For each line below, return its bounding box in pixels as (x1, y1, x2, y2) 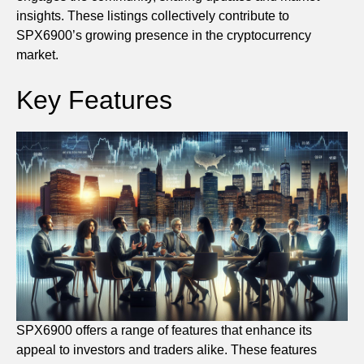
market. (16, 47, 58, 62)
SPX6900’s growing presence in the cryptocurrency (16, 28, 311, 42)
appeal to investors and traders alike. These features (16, 343, 317, 357)
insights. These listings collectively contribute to (16, 8, 289, 23)
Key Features (16, 84, 172, 115)
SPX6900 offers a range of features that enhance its (16, 323, 312, 338)
